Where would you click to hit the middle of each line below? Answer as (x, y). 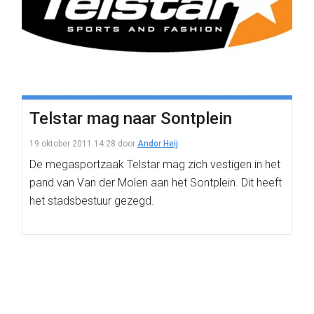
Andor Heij (158, 144)
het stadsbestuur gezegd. (92, 201)
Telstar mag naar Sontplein (131, 118)
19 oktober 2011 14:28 (73, 144)
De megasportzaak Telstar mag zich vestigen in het (155, 164)
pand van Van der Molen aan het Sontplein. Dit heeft (156, 183)
